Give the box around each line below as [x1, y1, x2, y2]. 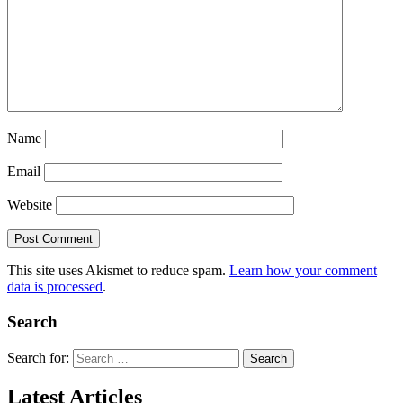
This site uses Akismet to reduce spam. [7, 263, 229, 279]
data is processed [7, 279, 103, 295]
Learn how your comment [229, 263, 377, 279]
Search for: [7, 349, 69, 365]
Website [7, 197, 52, 213]
